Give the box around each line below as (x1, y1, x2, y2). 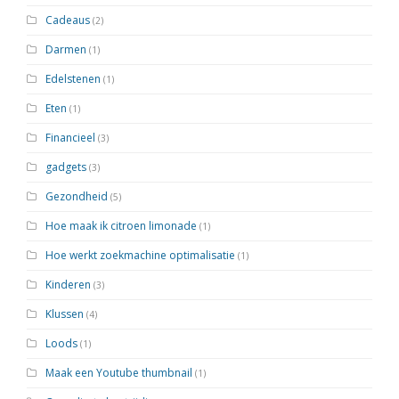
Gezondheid (45, 189, 108, 205)
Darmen (45, 42, 86, 58)
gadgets (45, 159, 86, 175)
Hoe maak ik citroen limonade (45, 218, 197, 234)
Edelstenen (45, 71, 101, 87)
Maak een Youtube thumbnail (45, 365, 192, 381)
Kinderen (45, 277, 91, 293)
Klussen (45, 306, 84, 322)
